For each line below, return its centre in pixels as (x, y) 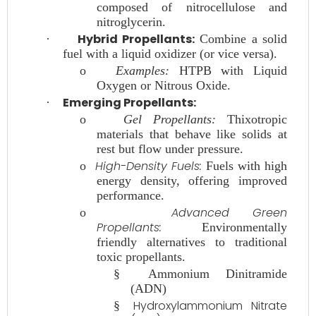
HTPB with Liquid (229, 71)
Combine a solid (241, 39)
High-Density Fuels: (148, 166)
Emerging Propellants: (129, 103)
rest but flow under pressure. (170, 149)
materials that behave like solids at (192, 134)
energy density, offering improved (192, 181)
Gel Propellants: (169, 119)
